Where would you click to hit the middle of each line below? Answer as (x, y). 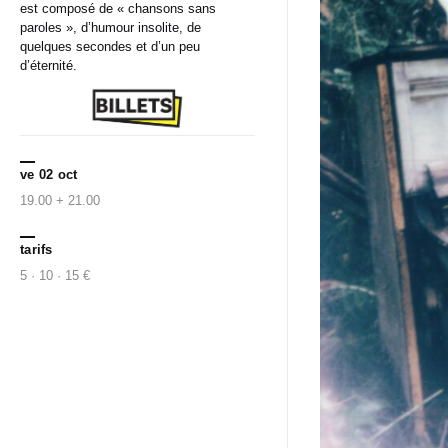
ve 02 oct (49, 175)
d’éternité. (48, 65)
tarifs (36, 250)
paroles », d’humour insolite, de (110, 27)
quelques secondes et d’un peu (110, 46)
